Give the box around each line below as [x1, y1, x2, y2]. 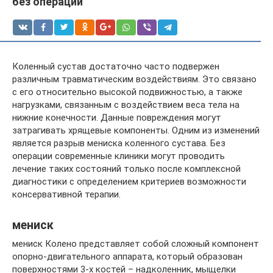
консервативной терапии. [12, 189, 121, 200]
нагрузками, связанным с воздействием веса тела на [12, 99, 239, 110]
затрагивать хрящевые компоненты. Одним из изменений [12, 125, 260, 136]
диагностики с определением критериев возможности [12, 176, 246, 187]
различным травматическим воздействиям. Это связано [12, 74, 257, 85]
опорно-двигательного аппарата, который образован [12, 251, 243, 262]
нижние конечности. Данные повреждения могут [12, 112, 221, 123]
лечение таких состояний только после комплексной [12, 163, 241, 174]
